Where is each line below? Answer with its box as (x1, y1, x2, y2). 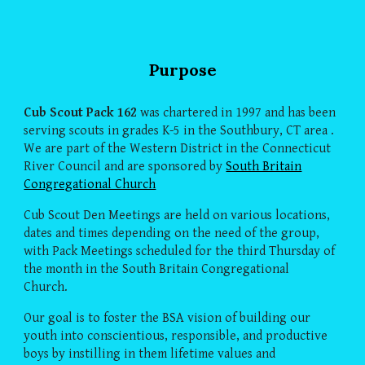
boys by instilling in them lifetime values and (24, 346, 276, 362)
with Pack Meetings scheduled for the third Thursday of (24, 244, 336, 259)
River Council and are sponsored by (24, 159, 226, 174)
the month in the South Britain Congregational (24, 262, 290, 277)
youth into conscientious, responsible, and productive (24, 328, 328, 344)
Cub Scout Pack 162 (24, 105, 138, 121)
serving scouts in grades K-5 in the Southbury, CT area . (24, 123, 335, 139)
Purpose (148, 59, 217, 80)
